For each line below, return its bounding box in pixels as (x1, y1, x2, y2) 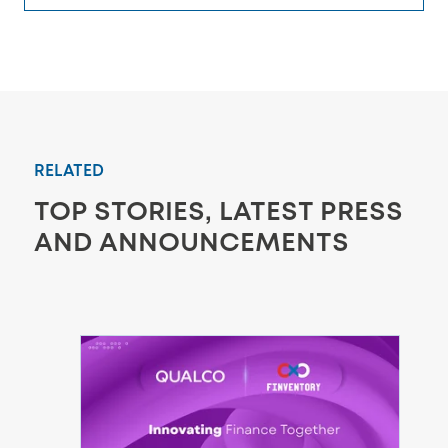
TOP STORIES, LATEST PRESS (34, 194, 403, 226)
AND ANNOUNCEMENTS (34, 225, 349, 257)
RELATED (34, 160, 104, 180)
